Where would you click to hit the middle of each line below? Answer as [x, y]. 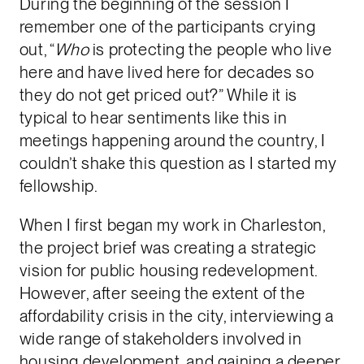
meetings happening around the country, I [172, 140]
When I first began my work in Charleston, [172, 225]
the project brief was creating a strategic [168, 247]
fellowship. [58, 186]
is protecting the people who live [212, 49]
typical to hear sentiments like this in [153, 117]
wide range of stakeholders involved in [160, 338]
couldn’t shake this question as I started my [178, 163]
